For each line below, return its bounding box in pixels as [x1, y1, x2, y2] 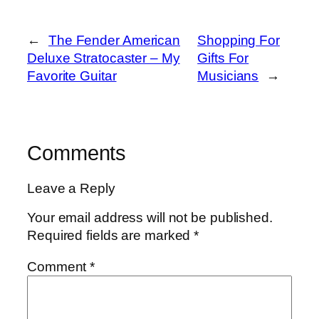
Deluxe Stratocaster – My [27, 51, 180, 66]
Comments [27, 142, 127, 165]
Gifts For [197, 51, 249, 66]
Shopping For [197, 33, 280, 48]
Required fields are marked [27, 228, 194, 244]
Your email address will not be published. [27, 210, 273, 226]
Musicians [197, 68, 259, 84]
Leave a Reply [27, 180, 115, 196]
